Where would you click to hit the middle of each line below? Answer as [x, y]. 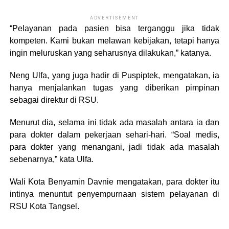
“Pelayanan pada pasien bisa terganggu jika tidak [114, 28]
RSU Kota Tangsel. [44, 206]
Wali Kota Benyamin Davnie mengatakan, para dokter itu [114, 181]
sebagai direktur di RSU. [54, 100]
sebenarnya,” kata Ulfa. [51, 159]
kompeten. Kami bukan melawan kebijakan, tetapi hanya [114, 40]
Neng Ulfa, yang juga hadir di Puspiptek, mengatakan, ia [114, 75]
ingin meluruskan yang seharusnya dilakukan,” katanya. [110, 53]
